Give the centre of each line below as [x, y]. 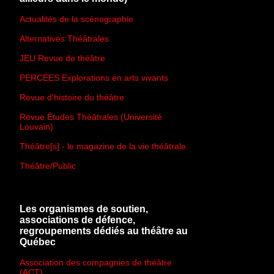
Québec [38, 242]
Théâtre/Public [48, 166]
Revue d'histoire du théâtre [72, 98]
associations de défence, [77, 220]
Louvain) [36, 127]
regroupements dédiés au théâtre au [104, 231]
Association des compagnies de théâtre [96, 262]
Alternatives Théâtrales [64, 39]
